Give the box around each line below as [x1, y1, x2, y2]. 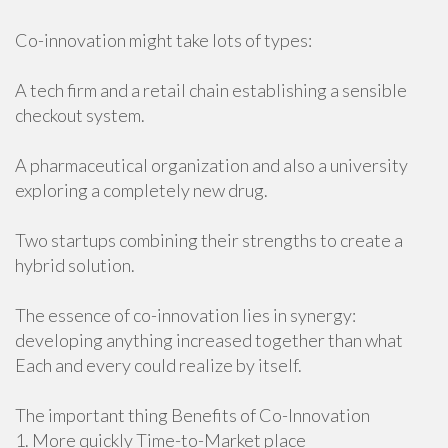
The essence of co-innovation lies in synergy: [15, 304, 356, 326]
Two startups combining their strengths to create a [15, 229, 403, 251]
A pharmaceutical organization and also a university [15, 154, 408, 176]
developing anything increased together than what [15, 329, 403, 351]
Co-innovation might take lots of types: [15, 29, 312, 51]
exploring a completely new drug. [15, 179, 268, 201]
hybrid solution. [15, 254, 135, 276]
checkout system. [15, 104, 145, 126]
